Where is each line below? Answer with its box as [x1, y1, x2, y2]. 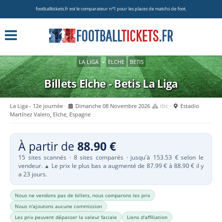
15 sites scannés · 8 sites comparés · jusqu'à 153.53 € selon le [18, 153, 204, 161]
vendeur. [18, 162, 45, 169]
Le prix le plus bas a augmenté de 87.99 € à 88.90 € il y [51, 162, 204, 169]
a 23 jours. [18, 170, 47, 178]
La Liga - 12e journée [10, 103, 64, 110]
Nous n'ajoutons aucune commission [15, 203, 102, 210]
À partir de [18, 138, 77, 154]
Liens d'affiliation [127, 214, 167, 221]
